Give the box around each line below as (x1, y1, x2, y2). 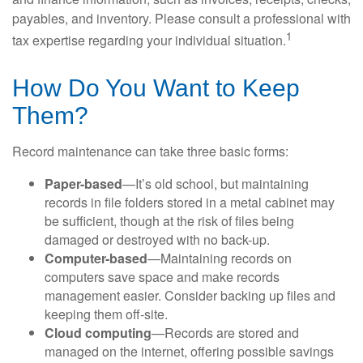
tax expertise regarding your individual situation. (12, 31, 286, 50)
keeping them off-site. (45, 305, 168, 324)
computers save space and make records (45, 267, 280, 287)
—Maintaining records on (147, 249, 292, 268)
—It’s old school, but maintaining (122, 174, 309, 194)
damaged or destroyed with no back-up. (45, 230, 270, 250)
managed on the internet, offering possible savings (45, 342, 334, 361)
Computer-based (45, 249, 147, 268)
